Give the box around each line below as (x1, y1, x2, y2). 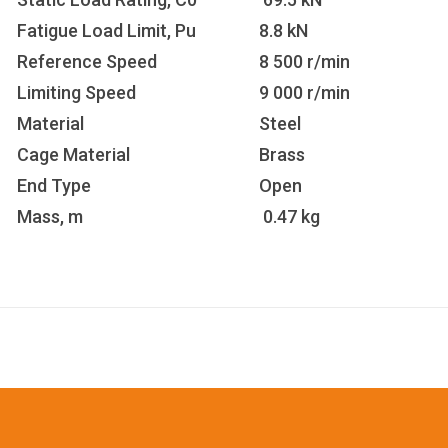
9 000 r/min (259, 82, 350, 103)
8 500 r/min (259, 51, 350, 72)
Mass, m (17, 206, 83, 227)
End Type (17, 175, 91, 196)
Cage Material (17, 144, 130, 165)
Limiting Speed (17, 82, 136, 103)
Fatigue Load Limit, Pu (17, 20, 196, 41)
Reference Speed (17, 51, 157, 72)
